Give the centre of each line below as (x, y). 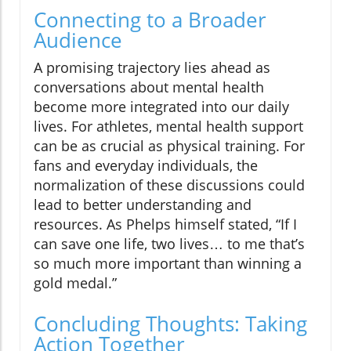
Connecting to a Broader (150, 20)
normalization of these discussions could (169, 185)
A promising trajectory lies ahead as (152, 68)
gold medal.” (75, 283)
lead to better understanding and (143, 205)
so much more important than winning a (168, 264)
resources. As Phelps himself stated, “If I (165, 224)
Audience (78, 40)
